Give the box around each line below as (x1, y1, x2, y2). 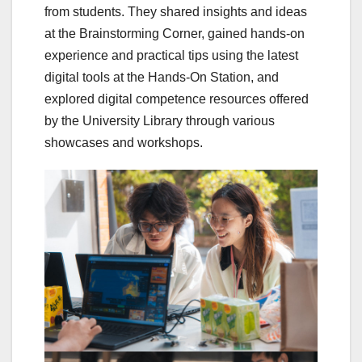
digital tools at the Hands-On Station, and (44, 69, 279, 84)
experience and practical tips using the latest (44, 48, 298, 62)
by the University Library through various (44, 113, 275, 128)
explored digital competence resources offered (44, 91, 309, 106)
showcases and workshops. (44, 135, 203, 149)
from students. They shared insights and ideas (44, 4, 307, 19)
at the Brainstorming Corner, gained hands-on (44, 26, 305, 40)
